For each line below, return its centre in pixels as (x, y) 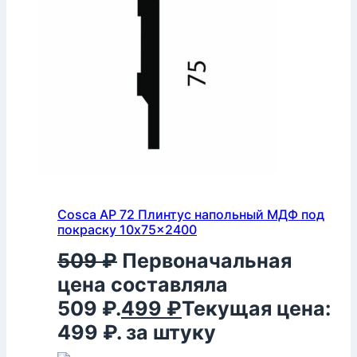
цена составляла (143, 284)
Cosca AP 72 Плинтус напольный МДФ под (191, 215)
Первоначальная (207, 260)
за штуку (171, 332)
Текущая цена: (256, 308)
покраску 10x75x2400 (127, 230)
